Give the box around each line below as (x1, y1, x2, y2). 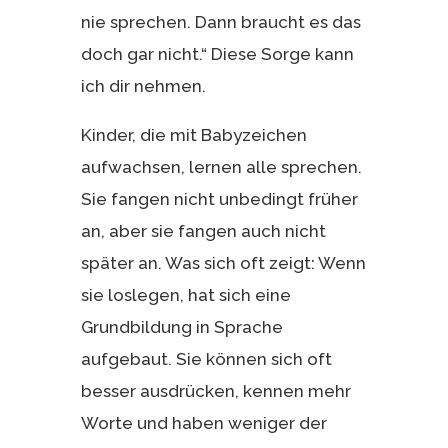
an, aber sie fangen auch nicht (80, 220, 326, 241)
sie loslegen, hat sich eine (80, 284, 291, 305)
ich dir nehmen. (80, 75, 206, 96)
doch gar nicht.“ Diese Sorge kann (80, 43, 354, 64)
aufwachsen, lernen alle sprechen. (80, 156, 362, 177)
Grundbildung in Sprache (80, 316, 283, 337)
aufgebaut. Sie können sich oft (80, 348, 332, 369)
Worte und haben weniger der (80, 412, 327, 433)
